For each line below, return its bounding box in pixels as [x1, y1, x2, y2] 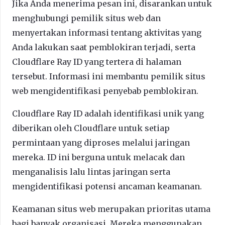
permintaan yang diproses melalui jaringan [12, 137, 190, 148]
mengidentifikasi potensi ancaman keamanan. [12, 181, 202, 191]
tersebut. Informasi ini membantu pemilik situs [12, 71, 205, 81]
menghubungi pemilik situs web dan [12, 13, 161, 23]
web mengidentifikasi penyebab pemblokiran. [12, 85, 198, 96]
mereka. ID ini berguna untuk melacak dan [12, 152, 185, 162]
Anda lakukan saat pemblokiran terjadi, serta [12, 42, 195, 52]
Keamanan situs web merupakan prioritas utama [12, 203, 210, 214]
